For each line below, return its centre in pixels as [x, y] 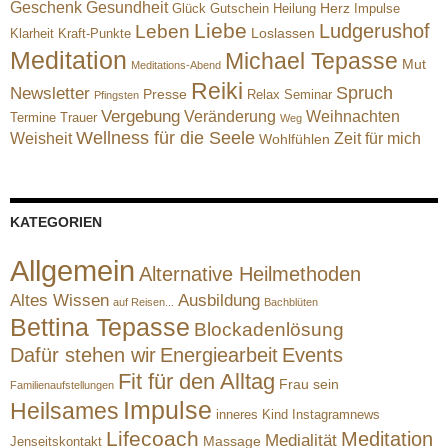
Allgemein [72, 270]
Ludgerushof [374, 31]
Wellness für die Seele [165, 138]
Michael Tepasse [311, 61]
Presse [165, 94]
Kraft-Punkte [94, 33]
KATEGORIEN [56, 222]
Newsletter [50, 93]
